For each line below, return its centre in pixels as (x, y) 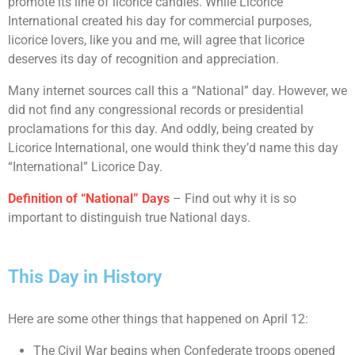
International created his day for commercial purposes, (160, 21)
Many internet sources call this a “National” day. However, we (177, 91)
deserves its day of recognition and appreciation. (143, 59)
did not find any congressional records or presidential (156, 110)
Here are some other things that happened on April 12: (158, 319)
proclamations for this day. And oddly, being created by (161, 129)
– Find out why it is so (233, 199)
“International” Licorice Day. (85, 167)
